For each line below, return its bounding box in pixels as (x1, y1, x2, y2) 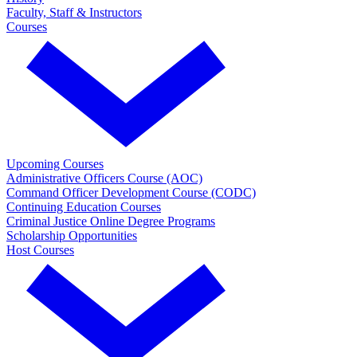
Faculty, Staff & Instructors (6, 5, 142, 19)
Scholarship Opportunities (6, 228, 137, 242)
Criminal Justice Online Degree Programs (6, 214, 215, 228)
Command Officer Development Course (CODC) (6, 185, 256, 199)
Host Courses (6, 242, 74, 257)
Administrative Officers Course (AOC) (6, 171, 202, 185)
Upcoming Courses (6, 156, 104, 171)
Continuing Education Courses (6, 199, 161, 214)
